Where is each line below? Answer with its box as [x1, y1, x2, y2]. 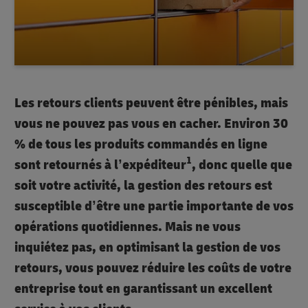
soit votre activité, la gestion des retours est [14, 176, 272, 194]
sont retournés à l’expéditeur [14, 155, 186, 173]
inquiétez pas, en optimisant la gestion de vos [14, 238, 280, 256]
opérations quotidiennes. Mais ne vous [14, 217, 241, 235]
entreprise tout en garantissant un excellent [14, 279, 272, 297]
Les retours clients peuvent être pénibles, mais [14, 93, 288, 111]
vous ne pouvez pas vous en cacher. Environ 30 [14, 114, 288, 132]
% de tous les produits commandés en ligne [14, 135, 267, 153]
